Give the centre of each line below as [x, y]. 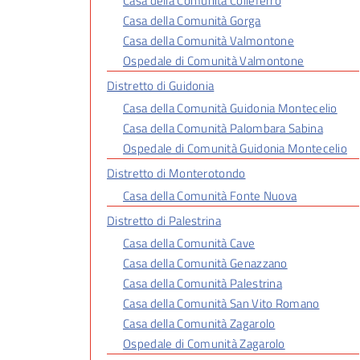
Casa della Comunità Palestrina [202, 283]
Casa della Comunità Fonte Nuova [210, 196]
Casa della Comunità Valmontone [209, 41]
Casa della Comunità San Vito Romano [221, 303]
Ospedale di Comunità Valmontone [214, 61]
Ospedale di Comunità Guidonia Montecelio [235, 148]
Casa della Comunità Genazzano [205, 263]
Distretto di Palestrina [164, 221]
